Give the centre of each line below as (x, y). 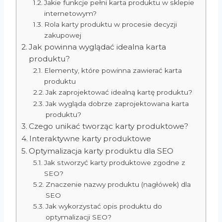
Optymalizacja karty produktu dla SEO (101, 151)
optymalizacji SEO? (78, 217)
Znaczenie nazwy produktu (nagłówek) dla (118, 184)
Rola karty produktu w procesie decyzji (110, 24)
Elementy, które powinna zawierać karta (113, 70)
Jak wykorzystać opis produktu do (104, 206)
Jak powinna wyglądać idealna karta (98, 47)
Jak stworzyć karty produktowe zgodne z (114, 162)
